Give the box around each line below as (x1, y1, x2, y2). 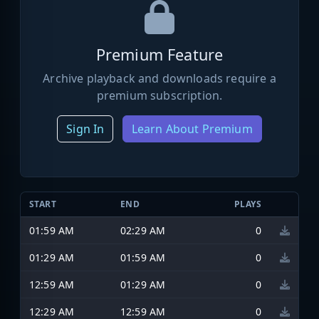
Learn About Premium (131, 120, 253, 137)
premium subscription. (96, 87, 223, 103)
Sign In (66, 120, 105, 137)
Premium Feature (95, 43, 224, 65)
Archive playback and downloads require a (43, 70, 276, 86)
